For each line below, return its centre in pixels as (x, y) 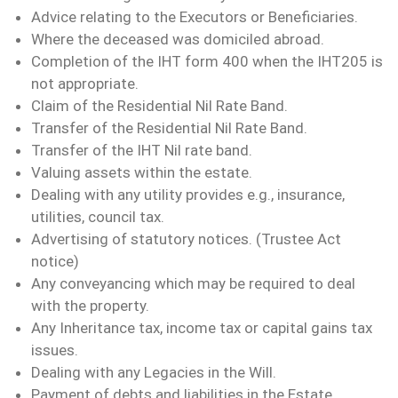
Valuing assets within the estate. (142, 173)
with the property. (90, 306)
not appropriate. (85, 84)
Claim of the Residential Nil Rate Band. (159, 106)
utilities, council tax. (98, 217)
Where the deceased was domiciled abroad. (178, 40)
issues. (55, 350)
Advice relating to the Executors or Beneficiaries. (195, 17)
